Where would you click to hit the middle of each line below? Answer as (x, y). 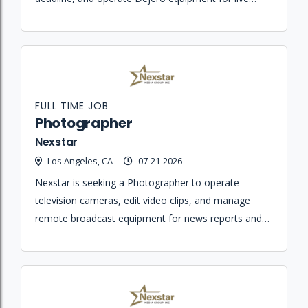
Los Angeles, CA (80, 161)
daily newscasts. (71, 16)
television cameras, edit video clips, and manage (143, 201)
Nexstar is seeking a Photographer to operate (137, 183)
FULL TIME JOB (72, 106)
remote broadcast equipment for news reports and (148, 219)
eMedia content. (71, 236)
